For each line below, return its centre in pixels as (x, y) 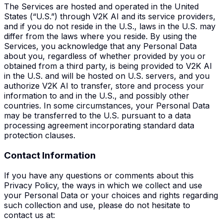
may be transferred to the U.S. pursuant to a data (97, 116)
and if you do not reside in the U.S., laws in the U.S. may (110, 27)
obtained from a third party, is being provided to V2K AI (108, 66)
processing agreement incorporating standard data (99, 126)
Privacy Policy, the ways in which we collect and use (103, 185)
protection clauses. (40, 136)
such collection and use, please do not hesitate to (97, 205)
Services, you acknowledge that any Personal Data (100, 46)
